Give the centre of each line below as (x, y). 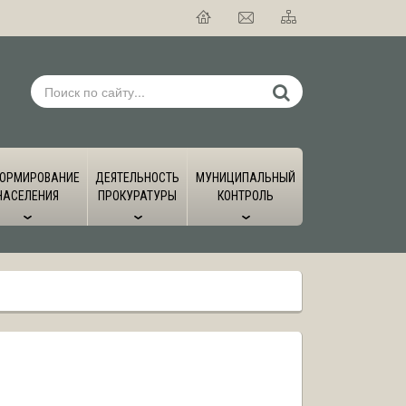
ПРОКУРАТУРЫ (137, 196)
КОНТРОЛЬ (245, 196)
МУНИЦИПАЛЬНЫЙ (245, 178)
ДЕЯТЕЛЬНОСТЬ (137, 178)
